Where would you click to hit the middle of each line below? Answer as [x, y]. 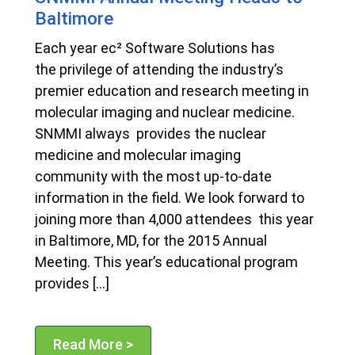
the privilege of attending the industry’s [159, 70]
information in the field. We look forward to [170, 198]
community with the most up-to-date [153, 177]
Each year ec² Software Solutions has [155, 48]
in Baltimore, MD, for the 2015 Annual [151, 241]
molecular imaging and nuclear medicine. [165, 113]
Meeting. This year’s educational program [166, 262]
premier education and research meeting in [172, 91]
